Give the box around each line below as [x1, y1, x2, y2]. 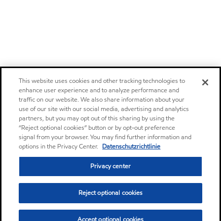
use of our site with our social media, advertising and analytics [19, 105, 189, 113]
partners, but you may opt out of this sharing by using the [19, 114, 175, 123]
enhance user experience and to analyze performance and [19, 86, 180, 95]
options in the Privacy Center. [19, 142, 100, 151]
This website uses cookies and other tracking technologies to [19, 76, 185, 85]
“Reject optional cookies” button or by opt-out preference [19, 123, 176, 132]
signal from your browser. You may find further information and [19, 133, 192, 142]
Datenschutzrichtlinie [102, 142, 161, 151]
